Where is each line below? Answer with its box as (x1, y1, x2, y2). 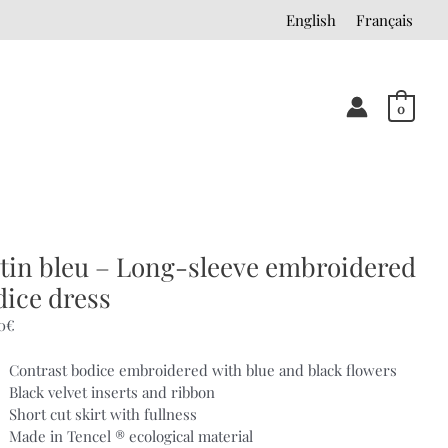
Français (356, 10, 413, 30)
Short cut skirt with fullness (8, 404, 197, 425)
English (286, 10, 336, 30)
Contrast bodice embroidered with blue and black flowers (8, 360, 397, 381)
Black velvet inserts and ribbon (8, 382, 215, 403)
